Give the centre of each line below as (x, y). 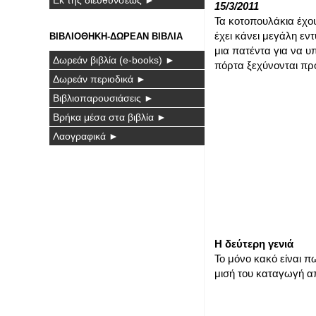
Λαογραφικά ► (86, 136)
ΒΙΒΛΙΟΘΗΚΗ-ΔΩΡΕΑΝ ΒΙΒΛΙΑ (116, 36)
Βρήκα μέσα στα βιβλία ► (110, 117)
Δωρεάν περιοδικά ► (99, 79)
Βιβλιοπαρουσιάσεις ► (103, 98)
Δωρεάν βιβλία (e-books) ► (114, 60)
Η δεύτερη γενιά (254, 244)
